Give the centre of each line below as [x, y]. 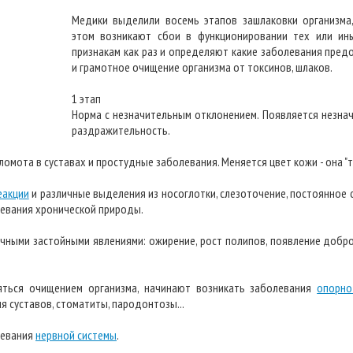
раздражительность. [121, 130]
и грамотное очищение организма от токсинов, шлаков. [202, 67]
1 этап [86, 98]
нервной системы [76, 335]
